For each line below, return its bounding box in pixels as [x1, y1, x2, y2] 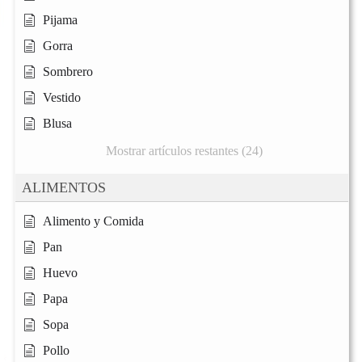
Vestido [43, 90, 81, 104]
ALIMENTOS [22, 179, 106, 196]
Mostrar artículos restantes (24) [105, 143, 263, 158]
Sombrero [43, 64, 93, 78]
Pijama [43, 12, 78, 27]
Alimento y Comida [43, 213, 144, 228]
